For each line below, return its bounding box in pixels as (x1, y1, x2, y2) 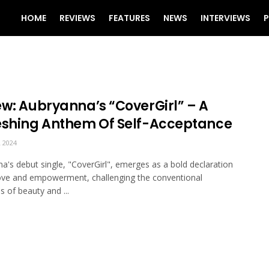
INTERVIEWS (201, 12, 250, 24)
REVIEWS (59, 12, 95, 24)
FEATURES (109, 12, 150, 24)
